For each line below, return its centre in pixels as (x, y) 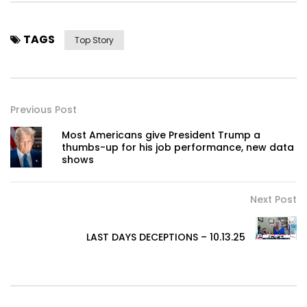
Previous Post (44, 110)
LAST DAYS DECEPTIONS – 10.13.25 (166, 237)
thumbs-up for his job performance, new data (178, 148)
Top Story (94, 40)
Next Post (273, 200)
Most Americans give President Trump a (161, 135)
